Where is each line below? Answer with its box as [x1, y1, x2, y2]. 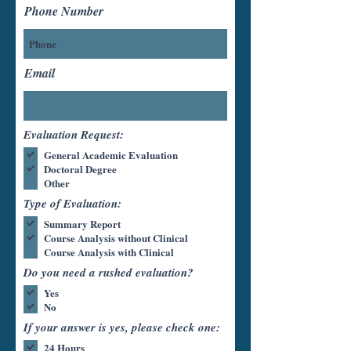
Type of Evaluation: [24, 195, 121, 212]
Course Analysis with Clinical [44, 244, 174, 259]
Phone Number [24, 2, 103, 20]
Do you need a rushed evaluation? [24, 264, 194, 280]
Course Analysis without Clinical [44, 230, 188, 245]
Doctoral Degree [44, 161, 117, 176]
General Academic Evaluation [128, 147, 178, 162]
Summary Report [44, 215, 121, 231]
